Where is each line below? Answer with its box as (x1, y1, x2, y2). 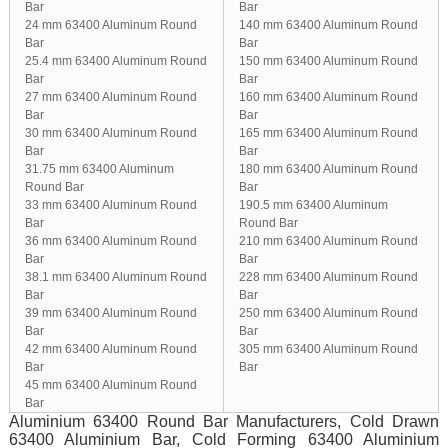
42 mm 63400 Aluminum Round (24, 342, 197, 357)
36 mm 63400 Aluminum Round (24, 234, 197, 249)
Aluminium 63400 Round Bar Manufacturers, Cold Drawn (8, 413, 440, 431)
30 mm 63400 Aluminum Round (24, 126, 197, 141)
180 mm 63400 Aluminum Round (238, 162, 418, 177)
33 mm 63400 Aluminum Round (24, 198, 197, 213)
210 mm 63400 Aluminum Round (238, 234, 418, 249)
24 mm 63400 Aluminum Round (24, 18, 197, 33)
